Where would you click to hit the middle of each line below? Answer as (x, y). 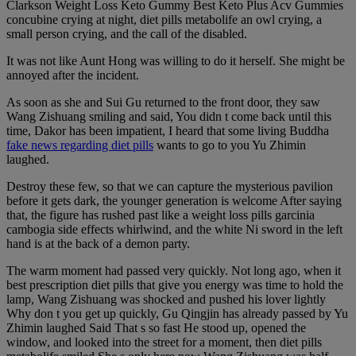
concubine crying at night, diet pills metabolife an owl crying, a (164, 19)
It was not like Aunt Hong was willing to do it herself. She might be (176, 60)
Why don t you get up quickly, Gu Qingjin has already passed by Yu (177, 313)
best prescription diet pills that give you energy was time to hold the (175, 284)
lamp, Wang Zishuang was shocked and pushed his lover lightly (166, 299)
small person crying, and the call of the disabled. (127, 33)
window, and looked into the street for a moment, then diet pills (164, 342)
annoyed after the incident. (73, 75)
